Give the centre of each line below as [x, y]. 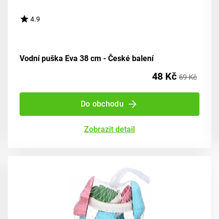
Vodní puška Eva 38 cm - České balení [87, 59]
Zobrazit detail [109, 130]
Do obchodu [102, 104]
